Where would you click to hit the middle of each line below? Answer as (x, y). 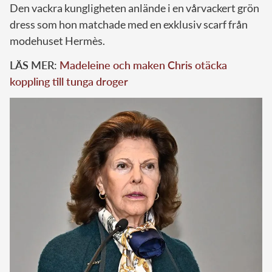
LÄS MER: (35, 65)
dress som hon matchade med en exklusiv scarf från (129, 25)
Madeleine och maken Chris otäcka (143, 65)
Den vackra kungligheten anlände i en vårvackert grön (134, 8)
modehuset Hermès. (57, 41)
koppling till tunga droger (69, 82)
